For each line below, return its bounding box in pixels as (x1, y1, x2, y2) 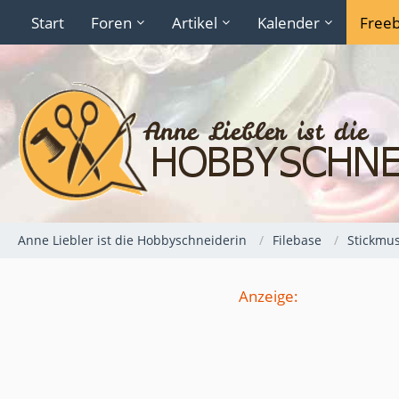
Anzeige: (239, 286, 298, 306)
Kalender (257, 12, 320, 33)
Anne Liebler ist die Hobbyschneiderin (18, 232, 247, 248)
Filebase (273, 232, 322, 248)
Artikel (172, 12, 217, 33)
